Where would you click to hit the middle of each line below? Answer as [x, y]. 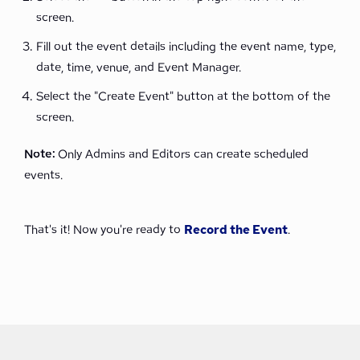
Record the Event [236, 230]
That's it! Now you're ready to [102, 230]
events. [43, 175]
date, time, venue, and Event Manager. [139, 67]
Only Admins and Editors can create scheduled [183, 154]
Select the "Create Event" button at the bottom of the [183, 96]
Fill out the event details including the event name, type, [186, 47]
